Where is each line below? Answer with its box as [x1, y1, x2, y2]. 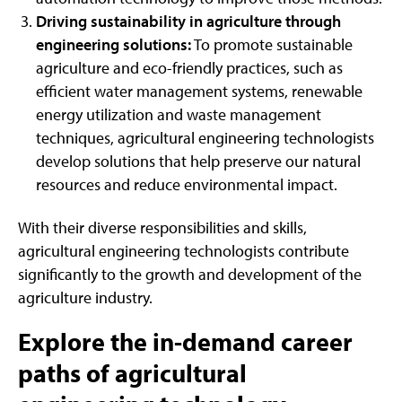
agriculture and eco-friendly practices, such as [36, 57, 343, 79]
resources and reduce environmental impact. [36, 174, 337, 196]
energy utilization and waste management [36, 104, 321, 126]
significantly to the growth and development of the [18, 263, 362, 284]
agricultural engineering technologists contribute [18, 240, 349, 261]
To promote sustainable [191, 34, 353, 56]
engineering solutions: [36, 34, 191, 56]
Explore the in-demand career [18, 325, 353, 357]
